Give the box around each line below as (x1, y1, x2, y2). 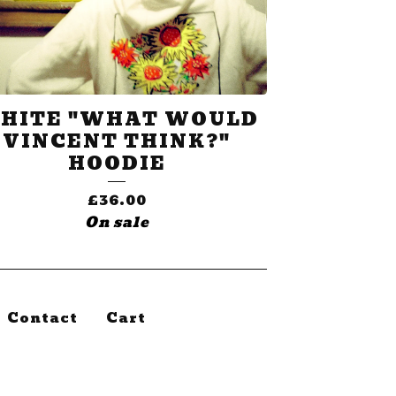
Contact (6, 308, 78, 330)
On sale (84, 211, 149, 234)
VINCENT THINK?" (3, 127, 231, 156)
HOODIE (67, 149, 166, 179)
